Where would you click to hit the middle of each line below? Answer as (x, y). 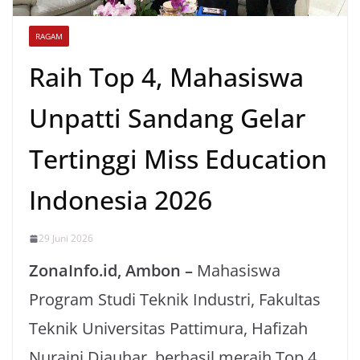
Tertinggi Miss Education (178, 159)
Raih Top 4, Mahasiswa (166, 77)
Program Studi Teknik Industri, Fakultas (175, 299)
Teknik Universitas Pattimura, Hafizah (168, 328)
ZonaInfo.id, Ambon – (113, 270)
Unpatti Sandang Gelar (167, 118)
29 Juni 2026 (66, 238)
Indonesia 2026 (121, 200)
